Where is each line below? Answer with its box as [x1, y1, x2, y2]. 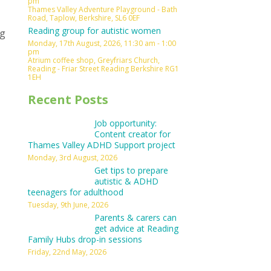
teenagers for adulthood [28, 186, 123, 198]
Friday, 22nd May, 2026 [28, 247, 106, 257]
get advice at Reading [94, 223, 178, 234]
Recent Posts [28, 91, 108, 108]
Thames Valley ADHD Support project [28, 139, 175, 151]
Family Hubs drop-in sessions [28, 233, 142, 245]
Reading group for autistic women [28, 25, 161, 36]
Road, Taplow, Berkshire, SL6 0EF [28, 13, 140, 23]
